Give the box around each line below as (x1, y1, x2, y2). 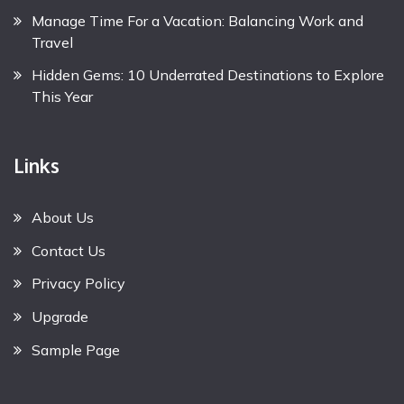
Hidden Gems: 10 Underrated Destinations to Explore (32, 66, 384, 85)
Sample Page (32, 340, 120, 359)
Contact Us (32, 241, 106, 260)
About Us (32, 207, 94, 226)
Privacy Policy (32, 274, 125, 293)
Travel (32, 32, 73, 51)
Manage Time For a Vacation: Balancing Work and (32, 11, 363, 30)
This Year (32, 87, 93, 106)
